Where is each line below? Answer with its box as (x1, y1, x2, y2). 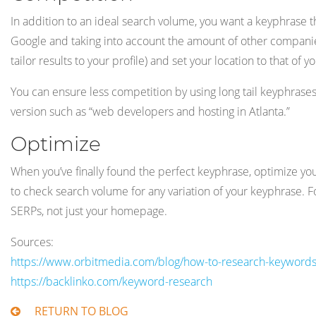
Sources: (11, 233, 54, 250)
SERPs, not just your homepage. (11, 202, 167, 219)
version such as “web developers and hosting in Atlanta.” (11, 103, 290, 119)
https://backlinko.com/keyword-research (11, 273, 212, 289)
